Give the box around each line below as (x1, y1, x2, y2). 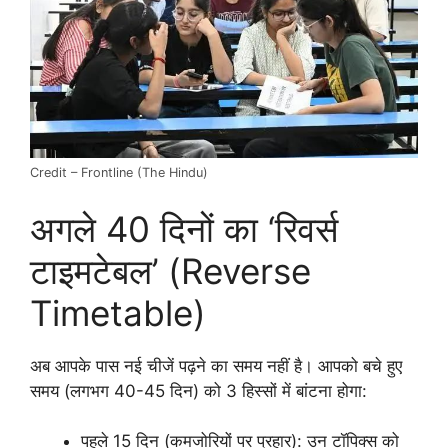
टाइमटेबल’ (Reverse (30, 249, 311, 292)
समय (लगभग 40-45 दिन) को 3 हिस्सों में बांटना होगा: (30, 380, 367, 401)
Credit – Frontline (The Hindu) (30, 165, 208, 181)
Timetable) (30, 291, 206, 334)
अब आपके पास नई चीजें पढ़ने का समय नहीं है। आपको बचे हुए (30, 355, 402, 376)
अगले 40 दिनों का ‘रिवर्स (30, 207, 338, 250)
